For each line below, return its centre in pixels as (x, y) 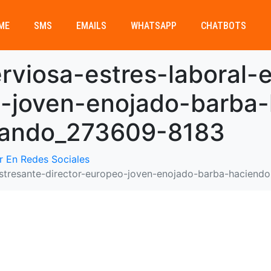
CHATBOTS (223, 26)
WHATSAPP (153, 26)
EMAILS (91, 26)
